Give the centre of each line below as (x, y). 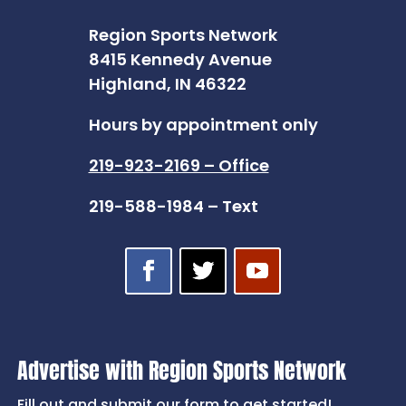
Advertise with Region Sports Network (182, 371)
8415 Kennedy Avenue (180, 60)
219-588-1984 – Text (173, 207)
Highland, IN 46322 (167, 84)
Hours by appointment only (203, 125)
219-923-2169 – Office (179, 166)
